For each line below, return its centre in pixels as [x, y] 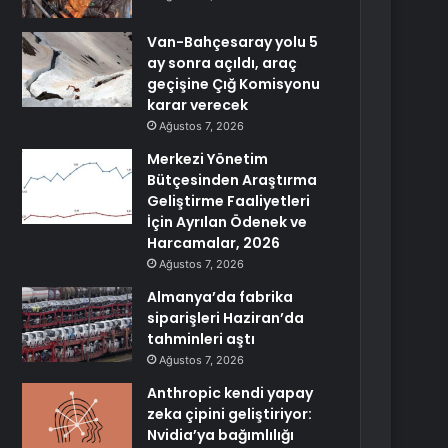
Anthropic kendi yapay [230, 393]
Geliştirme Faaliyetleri [229, 201]
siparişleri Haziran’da [226, 318]
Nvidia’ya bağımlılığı [221, 435]
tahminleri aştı [201, 339]
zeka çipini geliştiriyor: [230, 414]
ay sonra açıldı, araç [222, 63]
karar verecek [198, 105]
